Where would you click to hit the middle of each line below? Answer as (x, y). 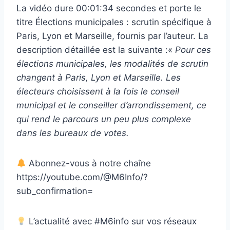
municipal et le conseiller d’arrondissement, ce (111, 106)
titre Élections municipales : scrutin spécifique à (114, 22)
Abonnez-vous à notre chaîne (89, 164)
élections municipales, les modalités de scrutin (112, 64)
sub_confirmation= (55, 191)
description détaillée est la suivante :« (94, 50)
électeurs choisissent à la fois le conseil (98, 92)
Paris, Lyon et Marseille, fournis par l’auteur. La (112, 36)
